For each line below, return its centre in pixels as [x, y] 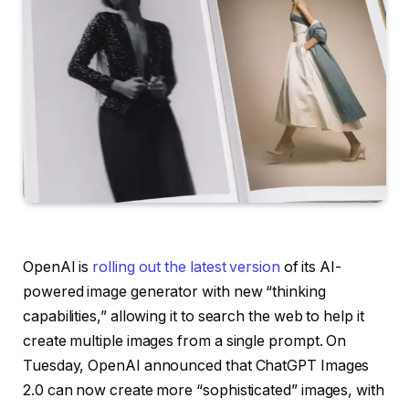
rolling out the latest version [186, 267]
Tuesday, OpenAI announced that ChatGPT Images [196, 365]
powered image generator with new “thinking [174, 291]
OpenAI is [58, 267]
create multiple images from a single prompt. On [185, 341]
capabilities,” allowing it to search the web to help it [194, 316]
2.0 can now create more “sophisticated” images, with [204, 390]
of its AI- [310, 267]
